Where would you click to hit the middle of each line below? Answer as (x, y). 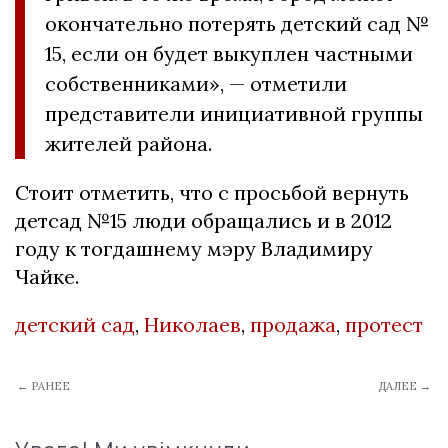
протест (384, 325)
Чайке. (49, 277)
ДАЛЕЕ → (404, 386)
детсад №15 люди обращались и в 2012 (203, 221)
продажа (293, 325)
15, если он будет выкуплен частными (229, 54)
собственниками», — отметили (196, 84)
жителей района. (128, 144)
